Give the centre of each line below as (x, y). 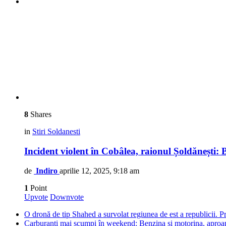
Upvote (36, 197)
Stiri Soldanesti (56, 132)
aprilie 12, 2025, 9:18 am (99, 171)
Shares (40, 115)
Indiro (47, 171)
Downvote (67, 197)
